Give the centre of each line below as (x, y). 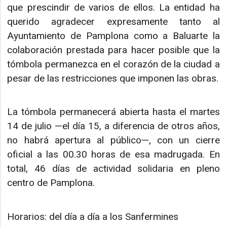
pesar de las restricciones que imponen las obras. (113, 78)
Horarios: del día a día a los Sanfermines (93, 216)
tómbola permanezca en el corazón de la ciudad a (113, 64)
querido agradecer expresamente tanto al (113, 21)
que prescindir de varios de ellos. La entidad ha (113, 7)
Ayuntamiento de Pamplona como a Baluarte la (113, 35)
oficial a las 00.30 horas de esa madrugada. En (113, 155)
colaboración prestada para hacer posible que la (113, 50)
